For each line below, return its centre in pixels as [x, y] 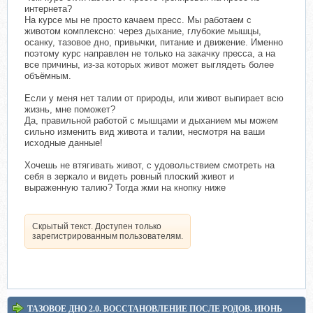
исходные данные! [64, 143]
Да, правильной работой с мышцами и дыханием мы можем [151, 120]
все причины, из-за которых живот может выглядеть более [149, 64]
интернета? [48, 8]
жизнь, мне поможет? [70, 109]
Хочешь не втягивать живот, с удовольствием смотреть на [150, 165]
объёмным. [48, 75]
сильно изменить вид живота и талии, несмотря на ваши [145, 131]
